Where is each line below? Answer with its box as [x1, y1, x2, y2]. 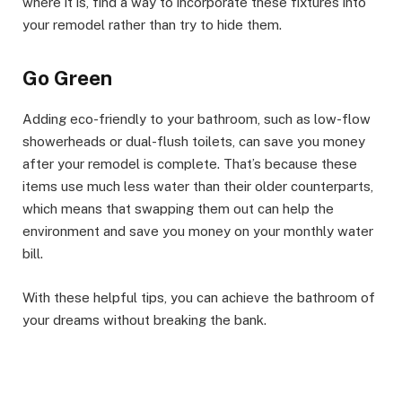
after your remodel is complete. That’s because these [22, 156, 357, 172]
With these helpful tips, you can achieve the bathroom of [22, 289, 375, 305]
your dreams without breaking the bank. [22, 311, 267, 328]
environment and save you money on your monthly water [22, 223, 373, 240]
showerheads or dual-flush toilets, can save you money [22, 134, 365, 150]
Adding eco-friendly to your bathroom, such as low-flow [22, 111, 371, 127]
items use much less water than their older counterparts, [22, 179, 373, 195]
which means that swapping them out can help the [22, 201, 334, 217]
